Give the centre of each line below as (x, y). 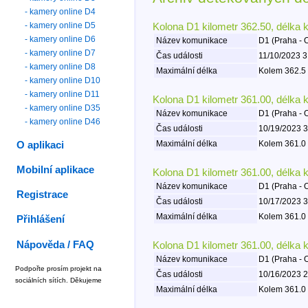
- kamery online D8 (60, 66)
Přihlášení (41, 220)
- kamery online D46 (63, 121)
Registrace (43, 195)
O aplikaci (41, 145)
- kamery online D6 (60, 39)
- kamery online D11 (63, 94)
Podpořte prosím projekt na (58, 268)
